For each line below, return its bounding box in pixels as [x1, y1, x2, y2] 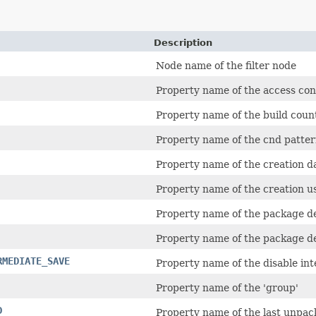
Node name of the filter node [156, 60, 296, 71]
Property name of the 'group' [156, 282, 298, 293]
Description [154, 37, 212, 48]
